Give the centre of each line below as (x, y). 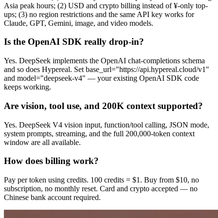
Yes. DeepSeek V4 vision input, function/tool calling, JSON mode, (107, 125)
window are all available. (42, 142)
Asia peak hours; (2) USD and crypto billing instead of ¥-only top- (106, 5)
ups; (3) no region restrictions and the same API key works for (99, 14)
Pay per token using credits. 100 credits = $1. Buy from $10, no (101, 180)
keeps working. (27, 87)
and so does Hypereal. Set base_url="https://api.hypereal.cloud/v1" (107, 70)
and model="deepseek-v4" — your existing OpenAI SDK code (101, 78)
